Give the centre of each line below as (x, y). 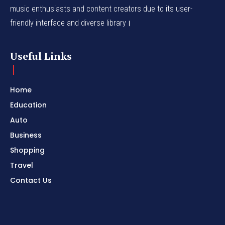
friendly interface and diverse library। (71, 23)
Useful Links (41, 56)
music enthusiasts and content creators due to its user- (101, 9)
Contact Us (31, 181)
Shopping (27, 150)
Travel (22, 165)
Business (26, 135)
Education (28, 105)
